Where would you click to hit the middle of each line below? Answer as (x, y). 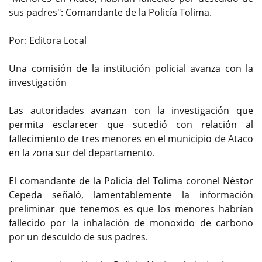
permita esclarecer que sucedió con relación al (131, 125)
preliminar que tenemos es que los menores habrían (131, 209)
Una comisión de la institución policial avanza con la (131, 69)
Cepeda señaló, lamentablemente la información (131, 195)
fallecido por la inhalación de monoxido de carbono (131, 223)
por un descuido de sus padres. (78, 237)
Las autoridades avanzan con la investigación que (131, 111)
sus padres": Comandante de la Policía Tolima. (110, 13)
